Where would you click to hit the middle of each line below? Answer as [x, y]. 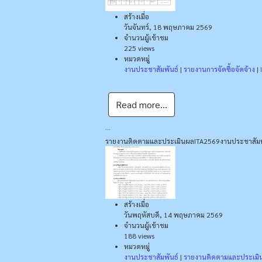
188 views [139, 235]
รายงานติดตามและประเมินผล [150, 141]
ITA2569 [207, 141]
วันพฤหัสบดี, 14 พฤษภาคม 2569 [173, 214]
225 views [139, 48]
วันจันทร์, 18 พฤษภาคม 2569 [168, 27]
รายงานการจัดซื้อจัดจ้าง [219, 69]
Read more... [142, 104]
